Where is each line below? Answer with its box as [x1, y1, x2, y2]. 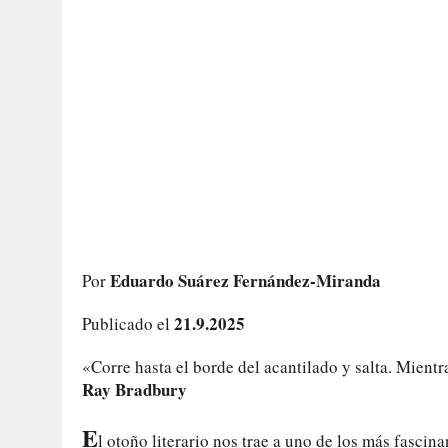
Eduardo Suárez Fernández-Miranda [110, 267, 381, 293]
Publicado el [82, 311, 174, 335]
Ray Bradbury [82, 376, 187, 402]
